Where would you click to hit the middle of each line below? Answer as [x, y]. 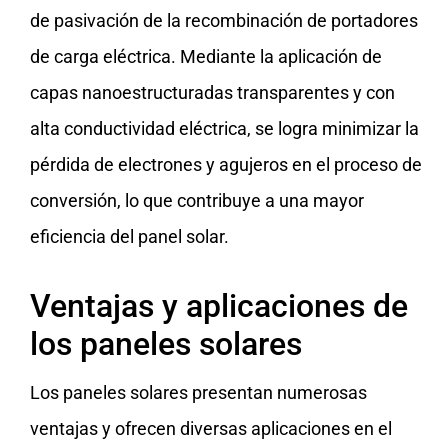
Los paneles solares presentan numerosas [198, 393]
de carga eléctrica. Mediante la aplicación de [206, 57]
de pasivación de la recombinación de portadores [224, 21]
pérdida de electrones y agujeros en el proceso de [226, 165]
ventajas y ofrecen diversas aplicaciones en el [211, 429]
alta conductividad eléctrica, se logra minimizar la [224, 129]
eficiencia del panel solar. [129, 237]
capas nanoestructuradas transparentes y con [212, 93]
